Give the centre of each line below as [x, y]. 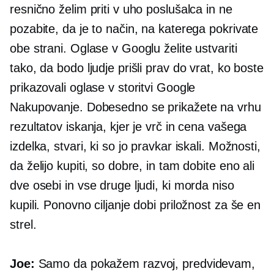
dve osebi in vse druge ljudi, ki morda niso [122, 186]
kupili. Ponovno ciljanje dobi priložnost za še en [135, 205]
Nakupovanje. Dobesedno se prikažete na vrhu [135, 107]
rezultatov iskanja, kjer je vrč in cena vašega [128, 127]
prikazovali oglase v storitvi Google [103, 88]
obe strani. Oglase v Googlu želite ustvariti [124, 49]
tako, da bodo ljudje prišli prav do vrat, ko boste [137, 68]
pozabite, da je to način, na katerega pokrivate [134, 29]
